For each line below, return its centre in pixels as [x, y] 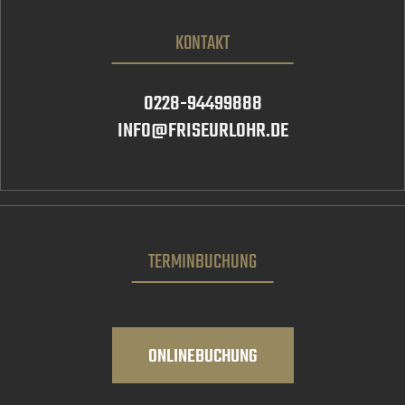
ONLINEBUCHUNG [202, 357]
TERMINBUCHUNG [202, 262]
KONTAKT [202, 43]
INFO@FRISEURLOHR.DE [202, 131]
